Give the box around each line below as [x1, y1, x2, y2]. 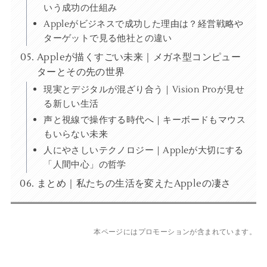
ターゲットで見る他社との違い [44, 32, 172, 44]
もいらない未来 [44, 128, 108, 141]
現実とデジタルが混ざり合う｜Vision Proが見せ [44, 83, 245, 96]
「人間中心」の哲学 [44, 159, 126, 171]
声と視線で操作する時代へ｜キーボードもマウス [44, 114, 246, 126]
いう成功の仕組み [44, 1, 117, 14]
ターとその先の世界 [36, 66, 125, 78]
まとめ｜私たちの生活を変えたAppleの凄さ [36, 178, 231, 190]
